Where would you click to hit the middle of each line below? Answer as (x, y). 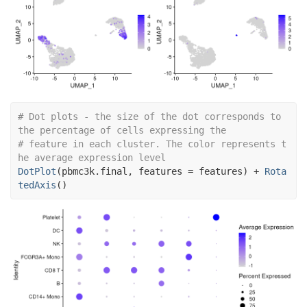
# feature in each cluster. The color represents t (152, 144)
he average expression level (92, 157)
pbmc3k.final (95, 171)
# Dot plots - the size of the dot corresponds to (149, 116)
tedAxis (37, 185)
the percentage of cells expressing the (122, 130)
